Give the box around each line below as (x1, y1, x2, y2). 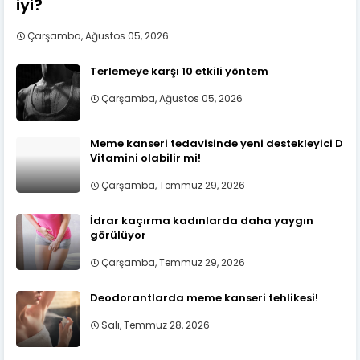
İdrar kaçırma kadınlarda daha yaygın (90, 212, 313, 228)
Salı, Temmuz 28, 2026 (101, 317, 210, 332)
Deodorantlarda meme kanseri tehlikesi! (90, 289, 318, 305)
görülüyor (90, 227, 146, 243)
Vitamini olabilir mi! (90, 149, 201, 166)
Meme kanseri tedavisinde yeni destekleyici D (90, 135, 343, 151)
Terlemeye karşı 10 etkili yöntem (90, 63, 268, 79)
